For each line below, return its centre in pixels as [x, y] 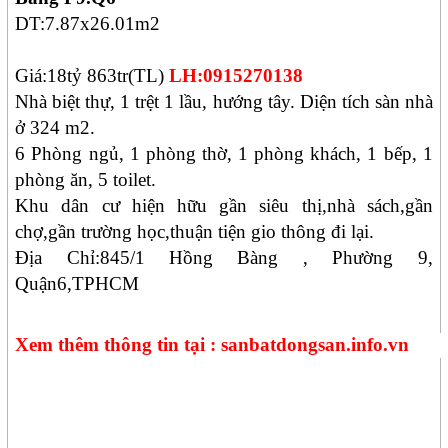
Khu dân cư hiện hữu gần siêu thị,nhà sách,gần [224, 206]
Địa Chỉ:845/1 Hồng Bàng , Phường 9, [224, 258]
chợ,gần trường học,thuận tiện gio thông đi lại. [195, 232]
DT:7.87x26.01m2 [88, 24]
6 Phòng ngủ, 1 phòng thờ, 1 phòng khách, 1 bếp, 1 [224, 154]
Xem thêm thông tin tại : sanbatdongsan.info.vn [212, 345]
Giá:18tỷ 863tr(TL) [90, 76]
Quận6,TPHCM [77, 284]
